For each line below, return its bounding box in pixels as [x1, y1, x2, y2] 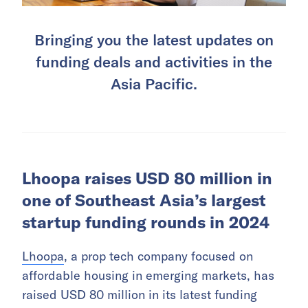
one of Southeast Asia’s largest [22, 189, 266, 210]
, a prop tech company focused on [64, 247, 253, 264]
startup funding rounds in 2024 [22, 211, 269, 232]
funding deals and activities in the [36, 52, 272, 70]
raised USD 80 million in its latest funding [22, 286, 257, 302]
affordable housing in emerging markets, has [22, 267, 274, 283]
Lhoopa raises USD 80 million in [22, 167, 272, 188]
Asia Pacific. [111, 74, 197, 92]
